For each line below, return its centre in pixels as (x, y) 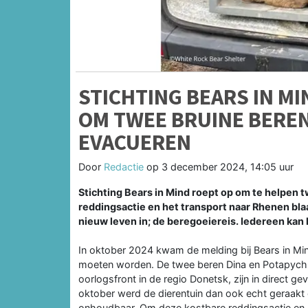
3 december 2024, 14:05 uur (228, 166)
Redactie (124, 166)
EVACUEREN (135, 142)
